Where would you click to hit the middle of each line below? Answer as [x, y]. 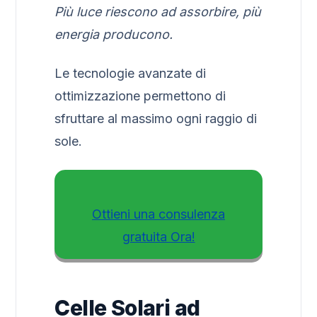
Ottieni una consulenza [158, 214]
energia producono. [114, 35]
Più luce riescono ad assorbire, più [158, 12]
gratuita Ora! [158, 236]
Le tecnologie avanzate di [131, 74]
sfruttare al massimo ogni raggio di [156, 119]
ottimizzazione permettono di [140, 96]
